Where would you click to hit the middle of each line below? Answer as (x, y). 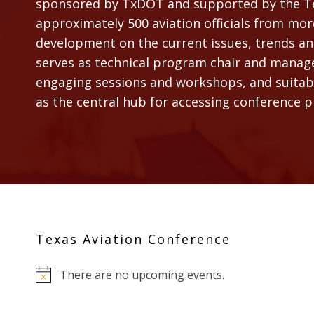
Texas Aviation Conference (133, 239)
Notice (52, 282)
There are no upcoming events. (142, 274)
